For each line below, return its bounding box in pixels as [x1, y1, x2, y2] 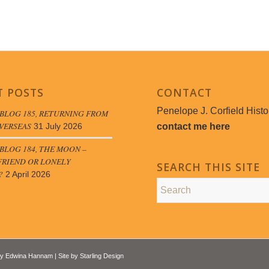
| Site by [53, 252, 80, 259]
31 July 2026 [33, 121, 82, 131]
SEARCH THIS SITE [157, 159, 261, 174]
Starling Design [80, 252, 124, 259]
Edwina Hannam [5, 252, 53, 259]
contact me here [157, 121, 231, 131]
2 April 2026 [5, 169, 50, 179]
